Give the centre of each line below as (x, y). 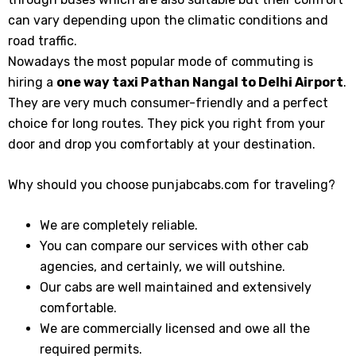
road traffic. (43, 41)
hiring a (32, 82)
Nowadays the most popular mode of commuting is (161, 62)
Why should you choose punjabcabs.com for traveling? (172, 185)
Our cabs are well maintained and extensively (176, 287)
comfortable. (78, 308)
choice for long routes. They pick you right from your (166, 124)
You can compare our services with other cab (174, 246)
